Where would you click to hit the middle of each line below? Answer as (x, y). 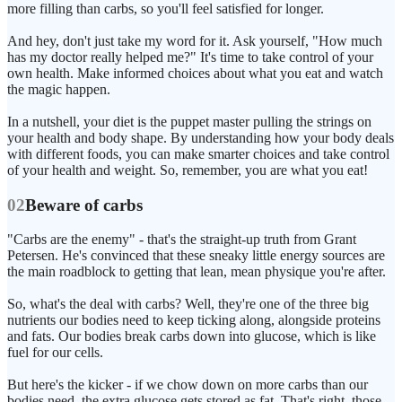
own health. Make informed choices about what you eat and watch (195, 74)
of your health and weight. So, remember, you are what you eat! (188, 170)
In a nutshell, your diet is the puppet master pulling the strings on (189, 122)
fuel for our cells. (55, 353)
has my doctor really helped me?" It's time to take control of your (190, 57)
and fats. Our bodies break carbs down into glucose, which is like (192, 336)
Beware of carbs (84, 205)
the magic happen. (59, 90)
